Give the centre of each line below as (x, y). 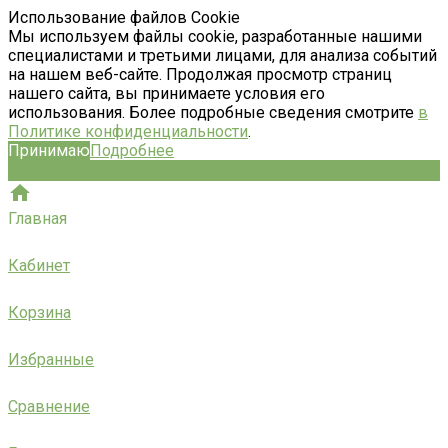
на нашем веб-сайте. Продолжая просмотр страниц (200, 74)
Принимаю (49, 150)
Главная (37, 218)
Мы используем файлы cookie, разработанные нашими (215, 36)
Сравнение (49, 406)
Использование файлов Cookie (124, 17)
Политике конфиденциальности (128, 131)
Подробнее (132, 150)
